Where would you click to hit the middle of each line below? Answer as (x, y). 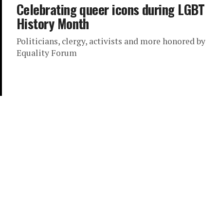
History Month (53, 23)
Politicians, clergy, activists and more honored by (111, 41)
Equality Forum (47, 53)
